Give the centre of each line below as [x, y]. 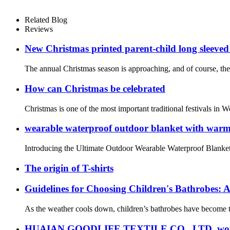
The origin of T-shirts [69, 168]
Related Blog [46, 20]
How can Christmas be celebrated [95, 88]
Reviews [39, 29]
